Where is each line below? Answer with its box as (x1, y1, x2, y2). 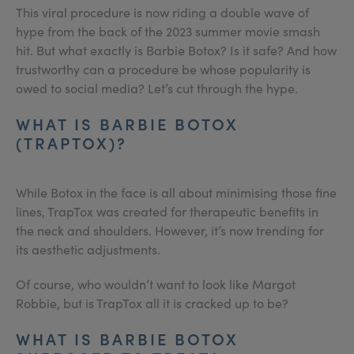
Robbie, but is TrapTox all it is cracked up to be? (16, 295, 292, 311)
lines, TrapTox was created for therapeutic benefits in (16, 203, 318, 220)
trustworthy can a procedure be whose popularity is (16, 61, 311, 77)
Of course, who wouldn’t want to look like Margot (16, 276, 296, 292)
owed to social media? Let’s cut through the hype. (16, 80, 298, 96)
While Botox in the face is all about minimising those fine (16, 184, 337, 201)
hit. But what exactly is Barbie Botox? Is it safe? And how (16, 42, 337, 58)
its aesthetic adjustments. (16, 241, 160, 258)
